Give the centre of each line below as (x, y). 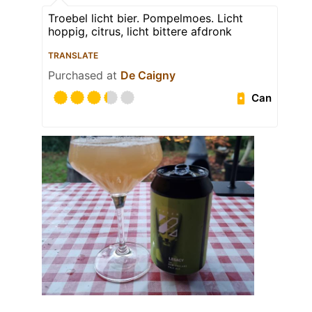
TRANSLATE (73, 56)
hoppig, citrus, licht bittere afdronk (140, 32)
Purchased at (84, 76)
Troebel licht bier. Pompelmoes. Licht (146, 18)
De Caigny (148, 76)
